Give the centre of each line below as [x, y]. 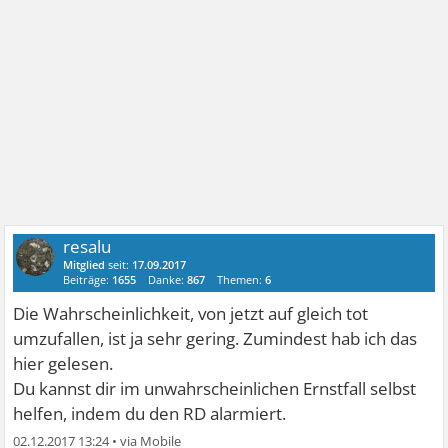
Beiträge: [88, 280]
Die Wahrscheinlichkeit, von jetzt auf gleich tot [191, 314]
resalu [87, 247]
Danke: [168, 280]
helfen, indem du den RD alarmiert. [150, 414]
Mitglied [84, 265]
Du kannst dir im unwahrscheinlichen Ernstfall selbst [215, 389]
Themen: [241, 280]
